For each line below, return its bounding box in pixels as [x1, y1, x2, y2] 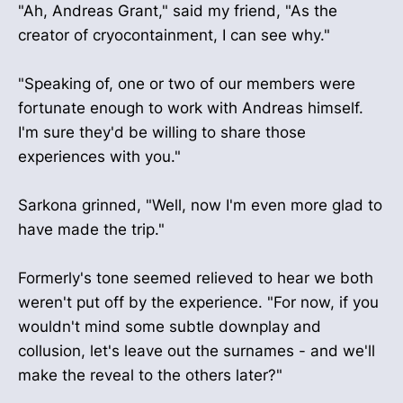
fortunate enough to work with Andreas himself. [18, 99, 363, 118]
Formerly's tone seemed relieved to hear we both [18, 269, 373, 288]
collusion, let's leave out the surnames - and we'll [18, 342, 375, 361]
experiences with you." [18, 148, 181, 166]
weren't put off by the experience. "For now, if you [18, 293, 379, 312]
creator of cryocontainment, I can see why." [18, 25, 330, 44]
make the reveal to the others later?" [18, 366, 282, 385]
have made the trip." [18, 220, 165, 239]
